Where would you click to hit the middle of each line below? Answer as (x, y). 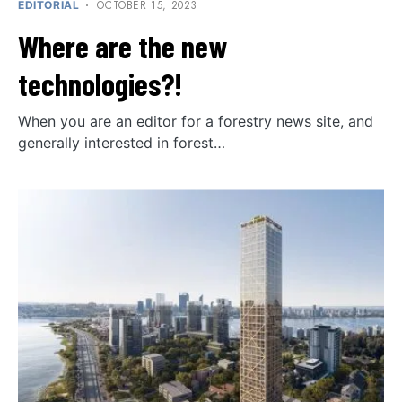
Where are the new (122, 47)
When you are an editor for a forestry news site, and (196, 122)
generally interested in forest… (122, 143)
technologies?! (103, 84)
